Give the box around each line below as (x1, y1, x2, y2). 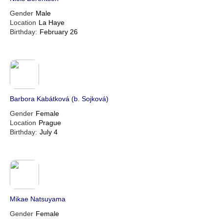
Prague (39, 119, 61, 127)
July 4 (40, 128, 58, 136)
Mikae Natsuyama (10, 195, 66, 203)
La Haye (39, 19, 65, 27)
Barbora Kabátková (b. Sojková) (10, 95, 109, 103)
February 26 (40, 28, 78, 36)
